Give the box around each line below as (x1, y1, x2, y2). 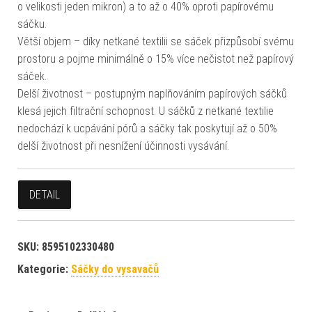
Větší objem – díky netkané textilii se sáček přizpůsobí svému (17, 35, 294, 49)
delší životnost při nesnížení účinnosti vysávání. (17, 139, 229, 153)
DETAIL (29, 188, 60, 202)
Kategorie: (17, 263, 71, 276)
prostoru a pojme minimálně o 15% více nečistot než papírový (17, 52, 294, 66)
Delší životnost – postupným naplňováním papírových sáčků (17, 87, 287, 101)
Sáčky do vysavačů (71, 263, 159, 276)
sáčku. (17, 17, 47, 31)
